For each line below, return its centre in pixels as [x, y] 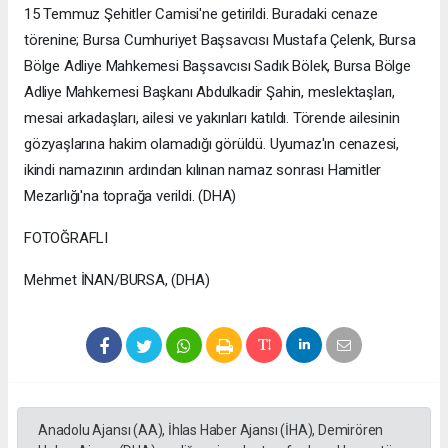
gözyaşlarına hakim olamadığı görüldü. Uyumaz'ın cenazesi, [212, 143]
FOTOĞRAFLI [66, 237]
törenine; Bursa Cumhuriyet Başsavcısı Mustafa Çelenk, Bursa [220, 39]
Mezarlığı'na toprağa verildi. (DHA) [130, 195]
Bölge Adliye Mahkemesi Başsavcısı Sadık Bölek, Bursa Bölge [217, 65]
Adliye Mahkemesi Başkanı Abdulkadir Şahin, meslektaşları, [210, 91]
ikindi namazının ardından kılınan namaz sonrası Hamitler [203, 169]
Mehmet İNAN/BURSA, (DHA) [117, 279]
